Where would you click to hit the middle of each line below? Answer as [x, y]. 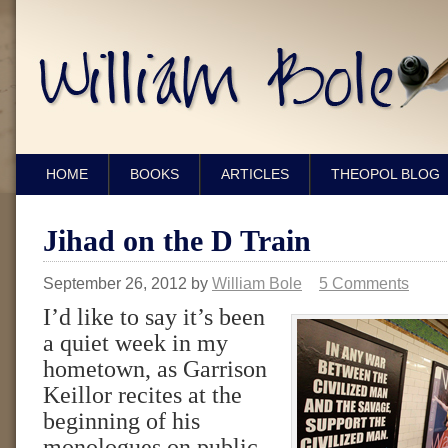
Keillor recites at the [142, 395]
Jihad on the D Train [177, 241]
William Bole [257, 283]
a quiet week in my [135, 343]
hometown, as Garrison [155, 369]
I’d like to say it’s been [154, 317]
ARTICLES [255, 174]
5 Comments [364, 283]
